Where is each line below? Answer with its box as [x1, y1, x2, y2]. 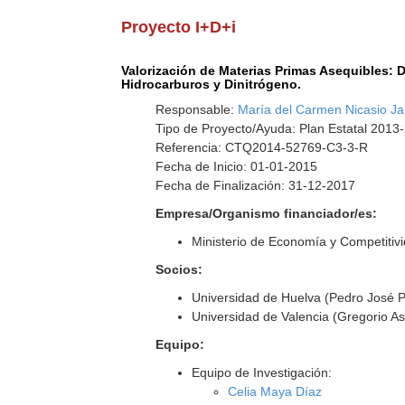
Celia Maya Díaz [228, 384, 323, 399]
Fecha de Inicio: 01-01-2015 [155, 159, 318, 174]
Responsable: [155, 102, 239, 117]
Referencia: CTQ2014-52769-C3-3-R [155, 140, 369, 155]
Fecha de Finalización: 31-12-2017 [155, 178, 356, 193]
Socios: [155, 262, 203, 277]
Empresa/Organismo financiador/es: [155, 206, 378, 221]
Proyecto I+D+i [121, 18, 237, 36]
